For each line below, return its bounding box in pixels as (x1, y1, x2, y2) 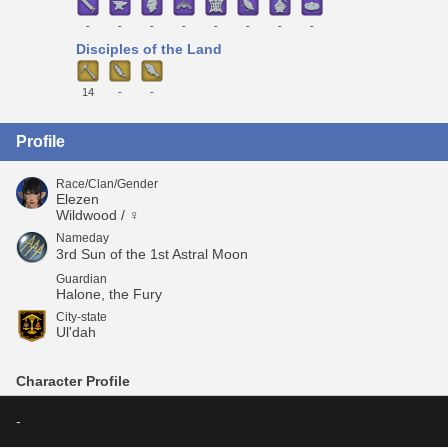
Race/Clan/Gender (56, 176, 158, 191)
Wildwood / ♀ (56, 206, 140, 223)
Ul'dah (56, 323, 96, 340)
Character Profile (16, 372, 130, 389)
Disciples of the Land (76, 41, 222, 58)
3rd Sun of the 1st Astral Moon (56, 245, 248, 262)
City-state (56, 309, 107, 324)
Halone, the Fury (56, 285, 162, 302)
